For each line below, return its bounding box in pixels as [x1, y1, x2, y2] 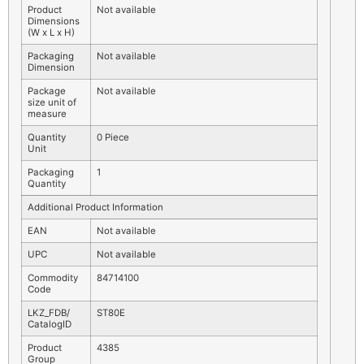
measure [28, 108, 67, 120]
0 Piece [97, 132, 129, 144]
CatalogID [28, 318, 71, 331]
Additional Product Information [28, 201, 163, 214]
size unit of [28, 97, 76, 109]
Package [28, 85, 66, 97]
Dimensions [28, 15, 80, 28]
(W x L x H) [28, 27, 75, 39]
